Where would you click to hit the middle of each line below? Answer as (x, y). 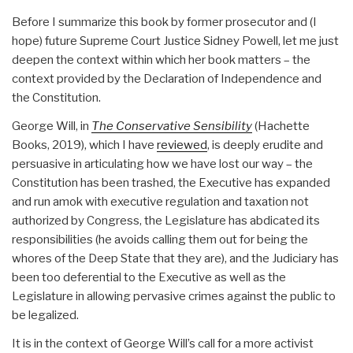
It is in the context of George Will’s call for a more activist (163, 344)
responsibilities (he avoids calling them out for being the (160, 240)
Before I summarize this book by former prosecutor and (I (164, 22)
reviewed (182, 145)
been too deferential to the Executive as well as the (149, 277)
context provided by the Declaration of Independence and (167, 79)
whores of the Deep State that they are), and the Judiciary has (175, 258)
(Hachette (281, 126)
